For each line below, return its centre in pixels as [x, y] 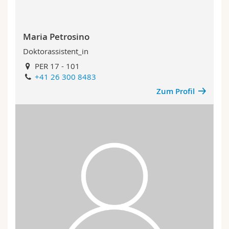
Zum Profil [175, 91]
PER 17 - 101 [56, 66]
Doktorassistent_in [56, 51]
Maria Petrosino [56, 36]
